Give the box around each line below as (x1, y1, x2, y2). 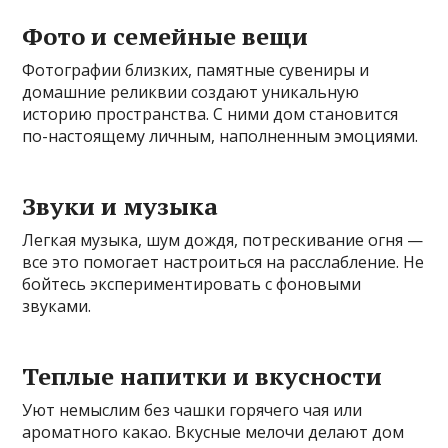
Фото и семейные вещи (22, 20, 309, 53)
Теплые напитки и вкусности (22, 360, 383, 393)
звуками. (22, 295, 92, 318)
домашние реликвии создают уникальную (22, 81, 360, 104)
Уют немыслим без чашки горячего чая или (22, 399, 363, 422)
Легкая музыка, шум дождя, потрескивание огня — (22, 229, 424, 252)
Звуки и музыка (22, 190, 219, 223)
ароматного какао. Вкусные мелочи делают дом (22, 421, 405, 444)
